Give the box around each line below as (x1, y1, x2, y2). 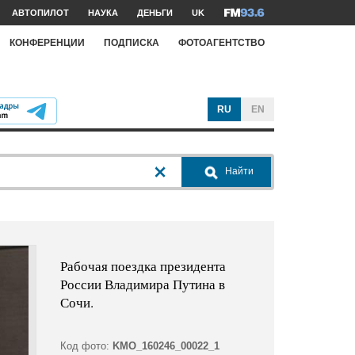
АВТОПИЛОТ (12, 8, 69, 17)
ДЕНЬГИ (137, 8, 173, 17)
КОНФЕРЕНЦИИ (10, 36, 85, 48)
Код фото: (59, 340, 109, 353)
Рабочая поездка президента (59, 257, 226, 276)
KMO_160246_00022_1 (112, 340, 219, 353)
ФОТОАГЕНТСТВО (178, 36, 265, 48)
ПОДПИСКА (104, 36, 159, 48)
